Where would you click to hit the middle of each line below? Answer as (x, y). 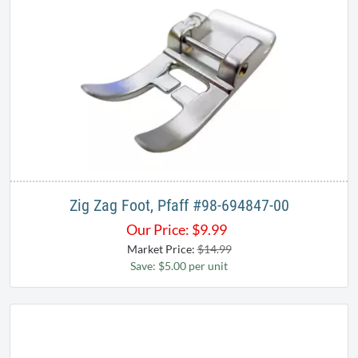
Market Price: (162, 249)
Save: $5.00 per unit (179, 266)
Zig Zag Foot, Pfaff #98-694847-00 (179, 206)
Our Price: (158, 230)
